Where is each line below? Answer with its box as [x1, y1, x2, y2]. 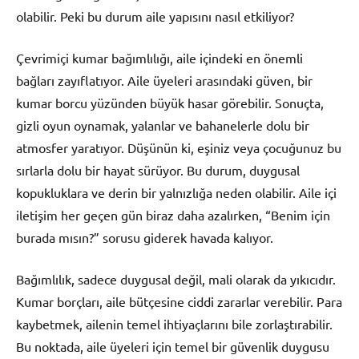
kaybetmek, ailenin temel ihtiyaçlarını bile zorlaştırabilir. [16, 316, 333, 333]
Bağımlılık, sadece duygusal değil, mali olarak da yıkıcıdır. [16, 271, 336, 288]
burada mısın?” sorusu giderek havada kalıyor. [16, 229, 273, 246]
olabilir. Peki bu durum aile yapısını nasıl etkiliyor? [16, 8, 294, 25]
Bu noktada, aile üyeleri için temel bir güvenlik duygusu [16, 338, 329, 355]
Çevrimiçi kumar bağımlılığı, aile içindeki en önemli [16, 50, 303, 67]
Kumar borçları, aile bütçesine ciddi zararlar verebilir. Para [16, 293, 342, 310]
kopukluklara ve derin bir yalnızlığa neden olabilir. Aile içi [16, 184, 337, 201]
